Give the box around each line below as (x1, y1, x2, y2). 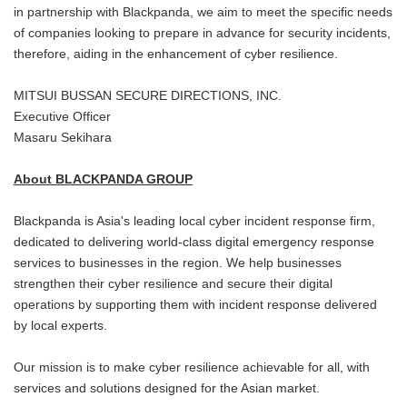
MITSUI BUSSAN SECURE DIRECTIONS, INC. (14, 89, 282, 104)
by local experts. (14, 319, 111, 333)
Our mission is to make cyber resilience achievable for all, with (14, 361, 370, 375)
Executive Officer (14, 110, 111, 124)
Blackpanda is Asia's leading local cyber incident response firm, (14, 214, 375, 229)
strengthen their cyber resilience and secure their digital (14, 277, 333, 292)
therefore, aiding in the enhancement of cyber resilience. (14, 47, 338, 62)
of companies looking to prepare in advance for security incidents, (14, 26, 391, 41)
